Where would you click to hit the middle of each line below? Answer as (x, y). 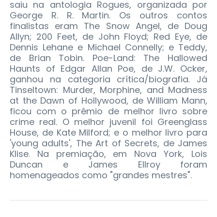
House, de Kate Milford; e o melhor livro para (108, 133)
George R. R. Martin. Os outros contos (108, 15)
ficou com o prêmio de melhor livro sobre (108, 111)
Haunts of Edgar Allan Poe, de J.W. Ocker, (108, 69)
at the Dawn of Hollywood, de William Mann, (108, 101)
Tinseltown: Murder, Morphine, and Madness (108, 90)
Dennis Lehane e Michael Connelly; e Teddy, (108, 47)
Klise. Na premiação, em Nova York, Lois (108, 154)
